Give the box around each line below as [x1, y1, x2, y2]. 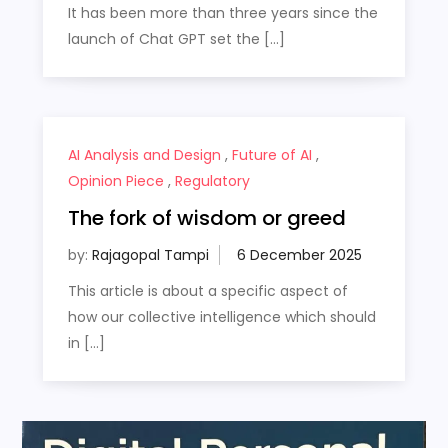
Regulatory [174, 170, 250, 191]
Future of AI [231, 144, 312, 165]
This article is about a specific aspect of [67, 280, 348, 301]
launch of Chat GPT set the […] [67, 28, 285, 49]
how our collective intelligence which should [67, 306, 376, 327]
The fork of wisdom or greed [67, 203, 346, 232]
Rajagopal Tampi [91, 244, 209, 265]
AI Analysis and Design [67, 144, 221, 165]
